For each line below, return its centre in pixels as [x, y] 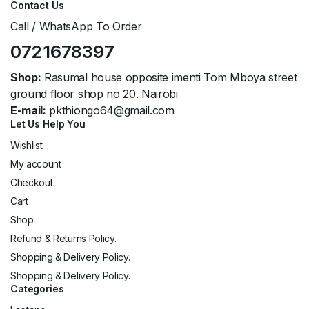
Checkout [32, 183]
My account [36, 164]
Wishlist [27, 146]
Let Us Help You [48, 124]
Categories [37, 289]
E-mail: [28, 111]
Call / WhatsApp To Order [76, 27]
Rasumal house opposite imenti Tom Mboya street [169, 78]
